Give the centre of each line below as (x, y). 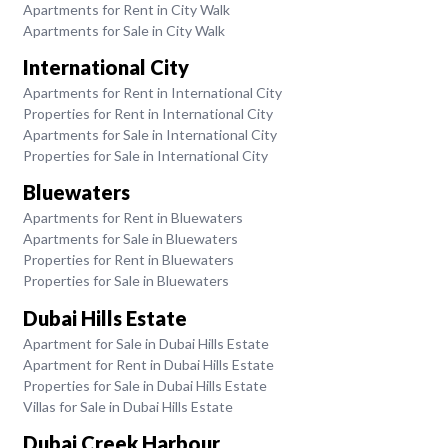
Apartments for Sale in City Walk (123, 30)
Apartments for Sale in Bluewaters (130, 239)
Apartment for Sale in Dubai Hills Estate (145, 343)
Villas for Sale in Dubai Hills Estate (127, 406)
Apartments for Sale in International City (149, 134)
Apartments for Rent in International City (152, 92)
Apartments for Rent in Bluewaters (132, 218)
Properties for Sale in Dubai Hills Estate (144, 385)
